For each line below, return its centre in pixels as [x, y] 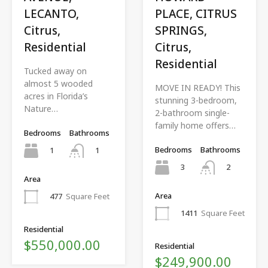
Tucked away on [55, 71]
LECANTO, [51, 13]
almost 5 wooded [58, 83]
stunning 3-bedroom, [196, 100]
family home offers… [195, 125]
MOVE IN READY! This [198, 87]
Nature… [41, 108]
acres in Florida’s [56, 96]
